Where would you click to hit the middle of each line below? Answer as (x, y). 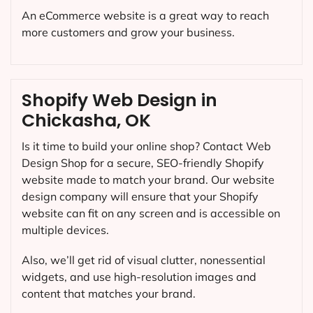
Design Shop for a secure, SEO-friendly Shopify (143, 163)
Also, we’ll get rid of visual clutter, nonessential (144, 260)
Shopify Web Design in (119, 101)
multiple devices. (65, 230)
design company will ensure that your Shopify (140, 197)
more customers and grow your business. (128, 32)
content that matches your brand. (109, 294)
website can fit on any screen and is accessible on (151, 213)
